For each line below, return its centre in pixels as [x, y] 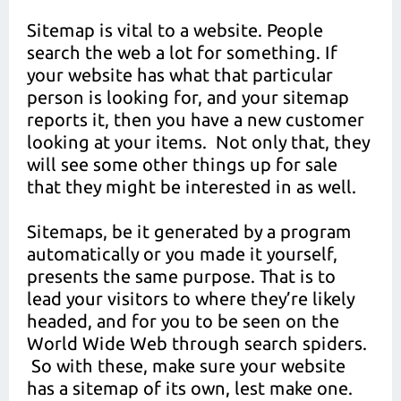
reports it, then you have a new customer [196, 119]
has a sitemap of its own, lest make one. [190, 388]
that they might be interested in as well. [192, 187]
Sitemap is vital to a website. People [175, 30]
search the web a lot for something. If [182, 52]
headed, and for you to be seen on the [183, 321]
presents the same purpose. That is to [181, 276]
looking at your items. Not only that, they [198, 142]
